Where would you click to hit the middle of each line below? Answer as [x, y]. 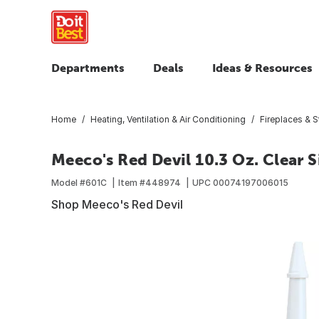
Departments [88, 68]
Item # [132, 182]
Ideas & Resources [262, 68]
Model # [68, 182]
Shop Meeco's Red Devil [117, 204]
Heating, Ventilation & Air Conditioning [168, 119]
